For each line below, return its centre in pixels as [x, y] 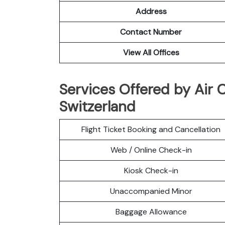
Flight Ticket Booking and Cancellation [151, 129]
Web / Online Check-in [151, 150]
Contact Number [151, 32]
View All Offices [151, 52]
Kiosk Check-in [151, 170]
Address [151, 11]
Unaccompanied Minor [151, 191]
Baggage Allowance [151, 211]
